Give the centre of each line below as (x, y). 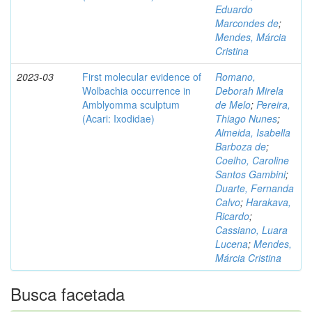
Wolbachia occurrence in (136, 90)
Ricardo (232, 216)
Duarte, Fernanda (255, 188)
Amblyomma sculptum (131, 104)
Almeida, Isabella (253, 132)
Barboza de (241, 146)
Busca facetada (68, 293)
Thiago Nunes (246, 118)
